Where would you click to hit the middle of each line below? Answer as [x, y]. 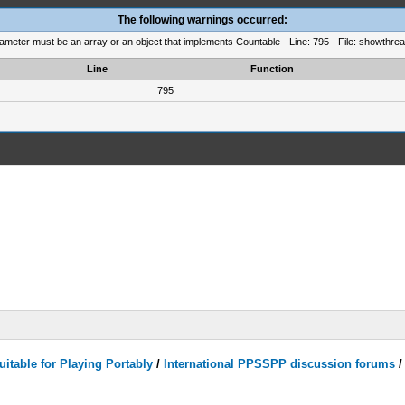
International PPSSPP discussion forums [280, 364]
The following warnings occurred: [202, 20]
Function [272, 69]
